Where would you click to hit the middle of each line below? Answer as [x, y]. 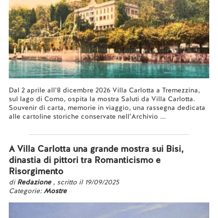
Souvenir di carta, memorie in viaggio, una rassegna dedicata [107, 108]
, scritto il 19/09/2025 [86, 182]
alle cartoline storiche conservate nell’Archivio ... [87, 116]
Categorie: [26, 191]
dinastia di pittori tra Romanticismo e [84, 160]
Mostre [55, 191]
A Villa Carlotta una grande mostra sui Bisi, [96, 149]
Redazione [35, 182]
